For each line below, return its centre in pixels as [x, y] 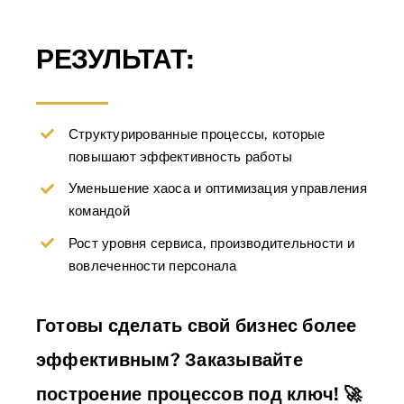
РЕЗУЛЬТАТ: [115, 58]
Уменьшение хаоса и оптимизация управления [218, 188]
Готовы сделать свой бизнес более [197, 326]
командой [99, 211]
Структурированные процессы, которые [197, 133]
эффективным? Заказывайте [170, 360]
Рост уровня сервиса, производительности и [211, 243]
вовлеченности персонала [153, 265]
